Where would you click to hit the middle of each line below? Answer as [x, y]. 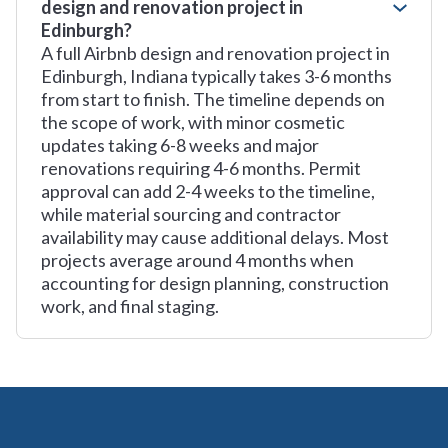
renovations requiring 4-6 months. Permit [201, 168]
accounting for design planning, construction [215, 283]
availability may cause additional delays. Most [215, 237]
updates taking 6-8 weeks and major [180, 145]
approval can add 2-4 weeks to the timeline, [208, 191]
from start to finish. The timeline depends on [213, 99]
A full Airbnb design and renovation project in [215, 53]
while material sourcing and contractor [191, 214]
